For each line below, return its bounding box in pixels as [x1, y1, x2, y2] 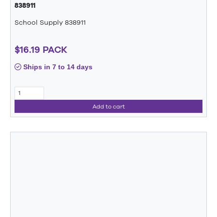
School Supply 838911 [15, 18, 86, 27]
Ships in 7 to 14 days [21, 62, 93, 71]
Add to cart [92, 103, 125, 110]
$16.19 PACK [15, 44, 67, 55]
